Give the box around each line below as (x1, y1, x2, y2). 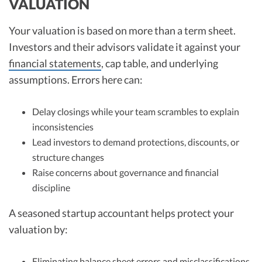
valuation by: (9, 223, 68, 236)
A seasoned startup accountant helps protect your (9, 206, 234, 220)
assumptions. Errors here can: (9, 73, 143, 87)
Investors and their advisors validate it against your (9, 40, 240, 54)
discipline (32, 182, 70, 194)
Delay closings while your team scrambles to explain (32, 106, 239, 118)
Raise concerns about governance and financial (32, 167, 219, 178)
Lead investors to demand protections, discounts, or (32, 136, 239, 148)
